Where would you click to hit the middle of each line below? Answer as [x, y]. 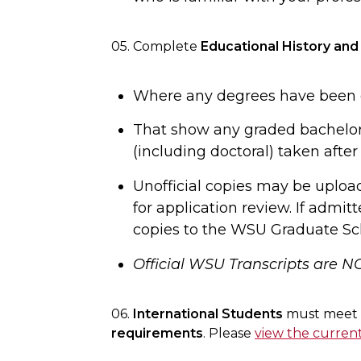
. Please [229, 333]
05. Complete [156, 46]
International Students [208, 313]
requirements [157, 333]
